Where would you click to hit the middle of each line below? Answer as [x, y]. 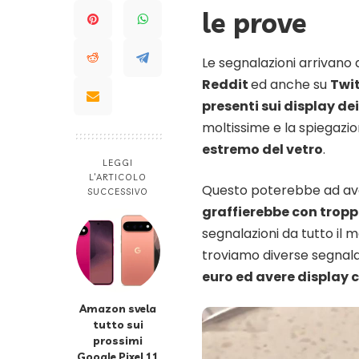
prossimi [118, 341]
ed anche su [290, 84]
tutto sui [118, 325]
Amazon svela [118, 309]
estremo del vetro [262, 149]
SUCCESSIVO [118, 192]
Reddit [226, 84]
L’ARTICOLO [118, 177]
